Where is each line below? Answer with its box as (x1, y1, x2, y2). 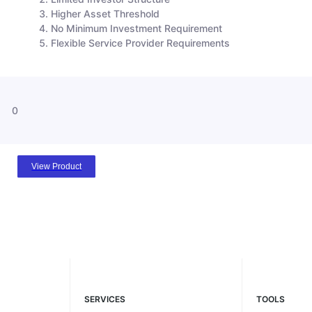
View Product (31, 161, 82, 171)
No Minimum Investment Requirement (51, 22, 223, 34)
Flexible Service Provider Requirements (51, 36, 231, 49)
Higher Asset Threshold (51, 7, 160, 19)
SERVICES (84, 293, 125, 304)
